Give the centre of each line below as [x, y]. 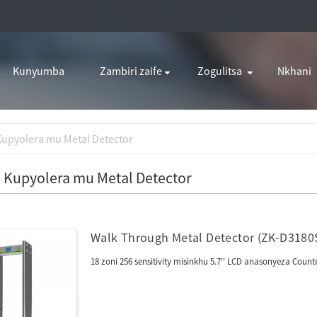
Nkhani [294, 71]
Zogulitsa [220, 71]
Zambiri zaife [131, 71]
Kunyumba [39, 71]
